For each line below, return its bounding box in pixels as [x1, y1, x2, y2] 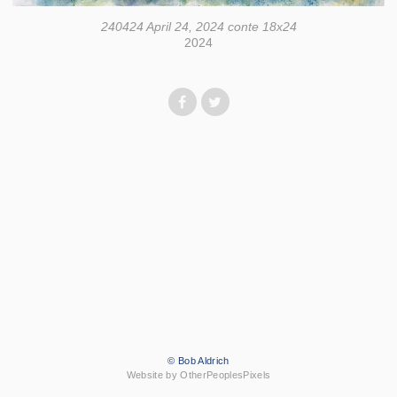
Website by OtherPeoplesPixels [126, 370, 271, 381]
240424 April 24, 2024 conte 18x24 [100, 19, 297, 35]
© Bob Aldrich [167, 355, 230, 367]
